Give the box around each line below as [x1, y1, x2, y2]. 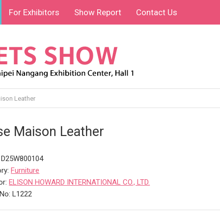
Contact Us [136, 7, 178, 17]
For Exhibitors [9, 7, 60, 17]
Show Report [74, 7, 122, 17]
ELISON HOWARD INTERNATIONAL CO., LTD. [9, 178, 150, 187]
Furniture [11, 166, 40, 175]
